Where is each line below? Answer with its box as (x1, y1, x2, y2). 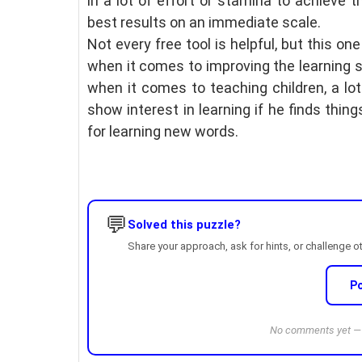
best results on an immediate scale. (87, 14, 321, 31)
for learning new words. (87, 123, 242, 140)
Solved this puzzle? (128, 217, 241, 232)
